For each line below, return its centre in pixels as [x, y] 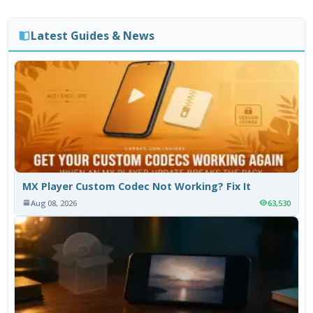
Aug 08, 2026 [54, 203]
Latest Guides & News [92, 35]
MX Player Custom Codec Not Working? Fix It [137, 186]
